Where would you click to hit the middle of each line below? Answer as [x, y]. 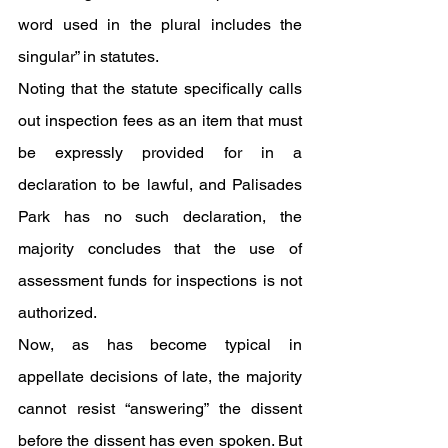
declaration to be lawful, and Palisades [160, 184]
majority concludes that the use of [160, 248]
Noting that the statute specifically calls [160, 88]
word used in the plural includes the [160, 24]
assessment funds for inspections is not [160, 280]
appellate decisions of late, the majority [160, 376]
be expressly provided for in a [160, 152]
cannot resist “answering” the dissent [160, 408]
